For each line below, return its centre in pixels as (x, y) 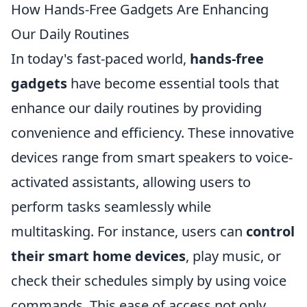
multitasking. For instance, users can (128, 231)
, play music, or (233, 256)
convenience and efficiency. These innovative (152, 133)
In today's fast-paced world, (100, 59)
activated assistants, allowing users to (131, 182)
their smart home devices (98, 256)
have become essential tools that (173, 83)
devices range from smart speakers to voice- (152, 157)
